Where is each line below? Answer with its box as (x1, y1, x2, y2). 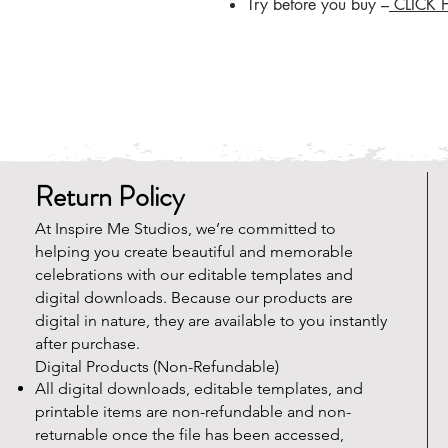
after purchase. (35, 334, 140, 354)
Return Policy (35, 177, 184, 218)
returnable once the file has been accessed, (35, 425, 344, 445)
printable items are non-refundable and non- (35, 402, 351, 422)
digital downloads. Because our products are (35, 288, 353, 308)
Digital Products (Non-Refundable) (35, 357, 279, 377)
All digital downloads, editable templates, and (35, 379, 363, 399)
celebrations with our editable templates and (35, 265, 353, 285)
